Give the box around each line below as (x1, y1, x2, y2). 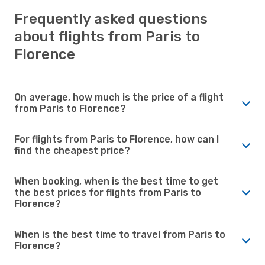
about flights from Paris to (14, 28, 200, 45)
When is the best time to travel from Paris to (14, 228, 225, 240)
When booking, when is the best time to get (14, 175, 218, 187)
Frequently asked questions (14, 10, 208, 27)
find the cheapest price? (14, 144, 130, 156)
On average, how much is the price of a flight (14, 91, 224, 103)
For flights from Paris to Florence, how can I (14, 133, 219, 145)
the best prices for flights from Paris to (14, 186, 201, 198)
